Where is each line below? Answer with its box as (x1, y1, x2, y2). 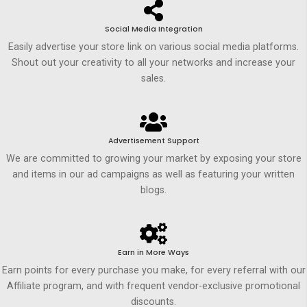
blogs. (140, 184, 167, 196)
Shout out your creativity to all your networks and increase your (12, 57, 295, 69)
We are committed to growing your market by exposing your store (5, 152, 302, 164)
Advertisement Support (108, 136, 199, 147)
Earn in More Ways (118, 247, 189, 258)
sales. (141, 73, 166, 85)
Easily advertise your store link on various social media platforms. (8, 41, 299, 53)
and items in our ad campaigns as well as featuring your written (12, 168, 295, 180)
